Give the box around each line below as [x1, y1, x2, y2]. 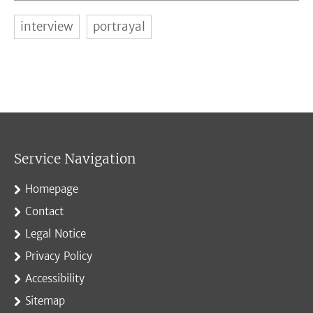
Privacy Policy [25, 249, 92, 263]
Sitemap [25, 293, 65, 307]
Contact [25, 204, 64, 218]
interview [20, 18, 73, 34]
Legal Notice [25, 226, 86, 240]
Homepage [25, 182, 78, 196]
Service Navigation [14, 150, 136, 167]
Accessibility [25, 271, 85, 285]
